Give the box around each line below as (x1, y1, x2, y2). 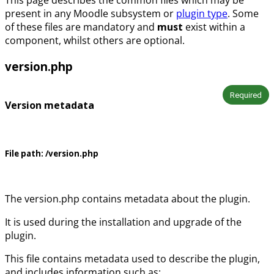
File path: (5, 147, 43, 159)
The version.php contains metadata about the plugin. (5, 192, 250, 206)
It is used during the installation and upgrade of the (5, 215, 242, 229)
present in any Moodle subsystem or (5, 6, 176, 20)
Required (230, 90, 262, 100)
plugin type (176, 6, 228, 20)
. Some (228, 6, 259, 20)
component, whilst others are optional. (5, 33, 185, 47)
